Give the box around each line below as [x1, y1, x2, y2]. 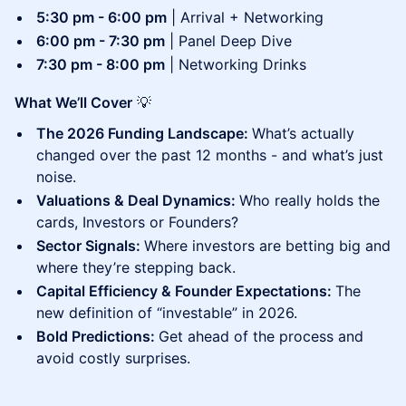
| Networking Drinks [165, 55, 306, 73]
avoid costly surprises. [36, 349, 190, 367]
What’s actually [252, 124, 354, 142]
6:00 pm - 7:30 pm [36, 32, 165, 50]
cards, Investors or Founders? [36, 213, 238, 231]
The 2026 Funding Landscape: [36, 124, 252, 142]
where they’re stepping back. [36, 258, 236, 276]
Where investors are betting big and [144, 237, 391, 255]
